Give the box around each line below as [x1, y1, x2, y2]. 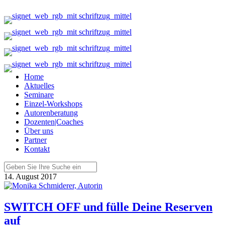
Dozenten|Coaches [24, 118, 83, 126]
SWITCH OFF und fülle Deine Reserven [4, 200, 212, 213]
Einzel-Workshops [24, 99, 82, 108]
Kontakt [24, 145, 50, 153]
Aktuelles [24, 81, 54, 90]
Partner [24, 136, 47, 144]
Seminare [24, 90, 54, 99]
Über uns [24, 127, 53, 135]
